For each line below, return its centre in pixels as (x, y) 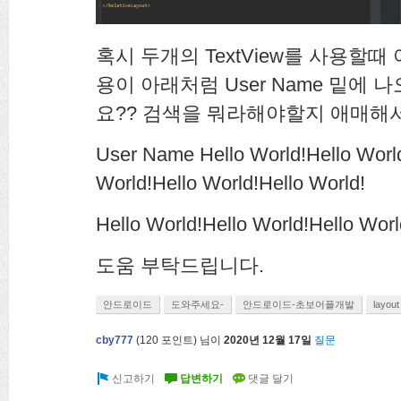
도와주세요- (197, 304)
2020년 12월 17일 (268, 341)
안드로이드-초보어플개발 (299, 304)
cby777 (115, 341)
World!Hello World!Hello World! (230, 183)
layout (386, 304)
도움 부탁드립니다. (183, 265)
